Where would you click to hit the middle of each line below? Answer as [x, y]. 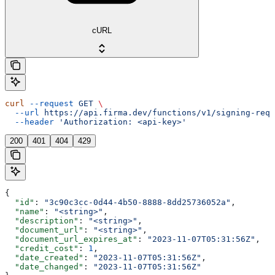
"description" [42, 220]
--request [49, 103]
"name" [25, 211]
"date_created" [44, 257]
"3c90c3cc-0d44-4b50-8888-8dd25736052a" [137, 202]
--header [29, 122]
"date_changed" [44, 266]
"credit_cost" [42, 248]
